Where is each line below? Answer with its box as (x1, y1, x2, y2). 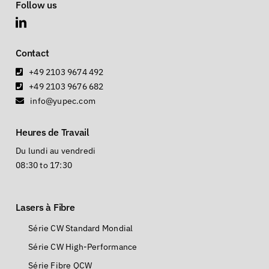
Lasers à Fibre (16, 201, 75, 214)
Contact (16, 47, 49, 59)
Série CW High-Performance (28, 241, 138, 253)
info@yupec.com (30, 95, 96, 107)
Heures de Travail (16, 126, 89, 139)
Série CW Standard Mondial (28, 223, 133, 234)
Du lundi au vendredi (16, 145, 96, 157)
